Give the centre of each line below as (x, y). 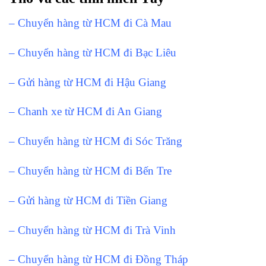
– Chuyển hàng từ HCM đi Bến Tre (90, 171)
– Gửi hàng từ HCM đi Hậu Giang (88, 82)
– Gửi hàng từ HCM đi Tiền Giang (88, 200)
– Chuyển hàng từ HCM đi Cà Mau (90, 23)
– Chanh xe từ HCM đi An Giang (85, 112)
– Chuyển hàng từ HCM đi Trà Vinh (92, 230)
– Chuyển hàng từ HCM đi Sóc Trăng (96, 141)
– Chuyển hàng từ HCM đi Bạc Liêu (93, 52)
